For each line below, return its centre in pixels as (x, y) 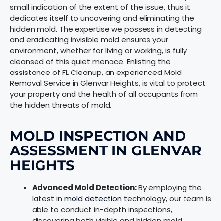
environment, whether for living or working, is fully (98, 51)
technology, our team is (166, 199)
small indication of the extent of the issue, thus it (100, 7)
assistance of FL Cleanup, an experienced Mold (96, 73)
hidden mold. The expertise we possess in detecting (106, 29)
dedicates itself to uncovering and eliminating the (102, 18)
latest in (48, 199)
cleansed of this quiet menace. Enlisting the (90, 62)
